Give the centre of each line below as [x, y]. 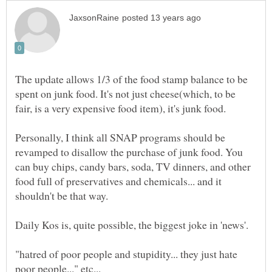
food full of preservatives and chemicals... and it [118, 181]
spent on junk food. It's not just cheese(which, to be [125, 93]
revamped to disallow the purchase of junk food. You [129, 151]
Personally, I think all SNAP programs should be [120, 137]
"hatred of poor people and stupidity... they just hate [126, 253]
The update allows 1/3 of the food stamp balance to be [131, 79]
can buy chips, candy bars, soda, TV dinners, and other [133, 166]
